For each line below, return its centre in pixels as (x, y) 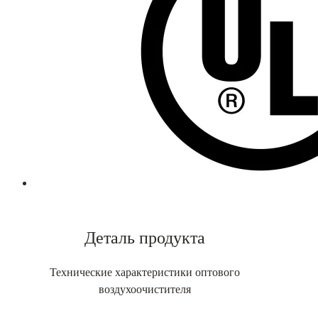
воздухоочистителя (145, 290)
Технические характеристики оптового (145, 273)
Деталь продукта (145, 238)
